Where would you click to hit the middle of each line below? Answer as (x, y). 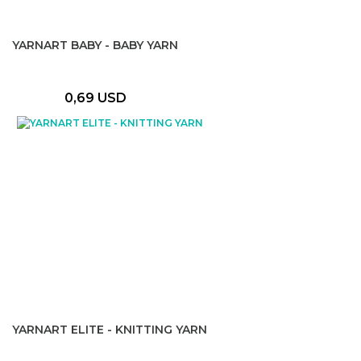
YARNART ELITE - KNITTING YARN (110, 330)
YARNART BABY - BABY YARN (95, 45)
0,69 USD (95, 98)
